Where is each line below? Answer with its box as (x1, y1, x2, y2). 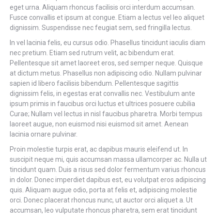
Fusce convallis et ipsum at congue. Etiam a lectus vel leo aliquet (10, 14, 204, 21)
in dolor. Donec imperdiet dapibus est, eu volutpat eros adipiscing (10, 176, 206, 184)
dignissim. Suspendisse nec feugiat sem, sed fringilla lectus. (10, 24, 192, 31)
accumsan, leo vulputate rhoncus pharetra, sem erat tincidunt (10, 206, 197, 214)
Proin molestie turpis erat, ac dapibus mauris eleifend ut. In (10, 145, 188, 153)
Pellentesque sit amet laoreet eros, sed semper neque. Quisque (10, 59, 203, 67)
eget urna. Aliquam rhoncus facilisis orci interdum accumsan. (10, 3, 195, 11)
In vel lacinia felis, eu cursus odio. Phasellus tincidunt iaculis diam (10, 39, 205, 46)
